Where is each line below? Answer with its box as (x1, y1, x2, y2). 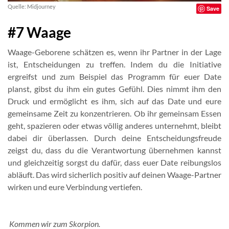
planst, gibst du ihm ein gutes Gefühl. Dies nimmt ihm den (8, 84, 221, 94)
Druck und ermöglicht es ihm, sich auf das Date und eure (8, 96, 221, 106)
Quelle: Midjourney (8, 3, 56, 10)
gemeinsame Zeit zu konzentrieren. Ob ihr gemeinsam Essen (8, 108, 221, 118)
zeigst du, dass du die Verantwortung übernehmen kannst (8, 145, 221, 155)
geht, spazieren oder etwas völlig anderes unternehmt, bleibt (8, 121, 221, 130)
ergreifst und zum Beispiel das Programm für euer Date (8, 72, 221, 81)
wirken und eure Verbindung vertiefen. (8, 182, 142, 192)
